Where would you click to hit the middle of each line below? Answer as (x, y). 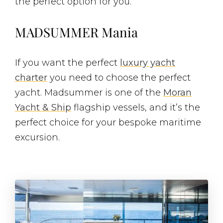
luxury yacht (148, 63)
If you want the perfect (67, 63)
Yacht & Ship (43, 108)
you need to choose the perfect (119, 78)
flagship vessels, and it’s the (136, 108)
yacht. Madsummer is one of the (89, 93)
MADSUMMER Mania (76, 32)
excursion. (37, 137)
